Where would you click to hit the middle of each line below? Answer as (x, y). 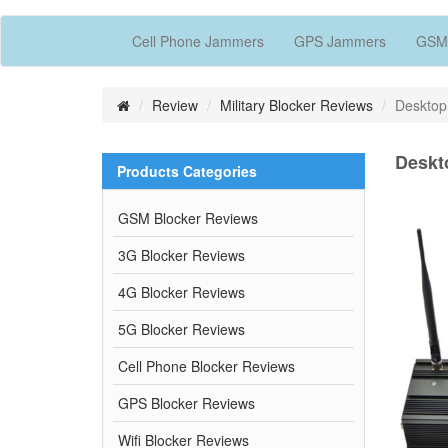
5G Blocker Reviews (181, 328)
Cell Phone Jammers (198, 40)
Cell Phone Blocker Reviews (206, 365)
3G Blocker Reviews (181, 254)
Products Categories (187, 170)
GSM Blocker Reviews (188, 217)
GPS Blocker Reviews (186, 402)
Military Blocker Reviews (296, 104)
